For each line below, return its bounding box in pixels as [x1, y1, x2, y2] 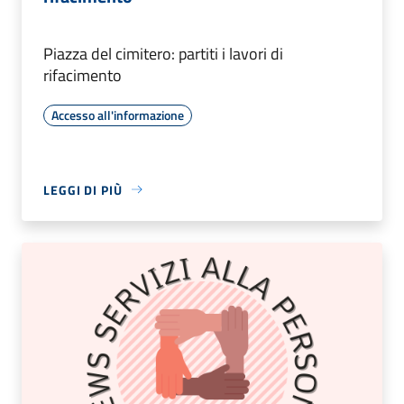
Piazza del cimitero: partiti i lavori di [43, 41, 283, 66]
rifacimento [43, 62, 122, 87]
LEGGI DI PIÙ [43, 179, 123, 199]
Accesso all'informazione [51, 105, 184, 124]
